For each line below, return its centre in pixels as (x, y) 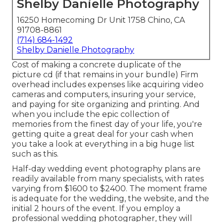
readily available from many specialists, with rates (108, 179)
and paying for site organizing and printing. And (106, 105)
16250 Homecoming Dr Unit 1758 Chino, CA (101, 20)
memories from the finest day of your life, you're (107, 124)
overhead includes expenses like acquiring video (108, 85)
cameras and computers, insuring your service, (104, 95)
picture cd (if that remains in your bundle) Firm (105, 75)
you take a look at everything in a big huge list (103, 144)
